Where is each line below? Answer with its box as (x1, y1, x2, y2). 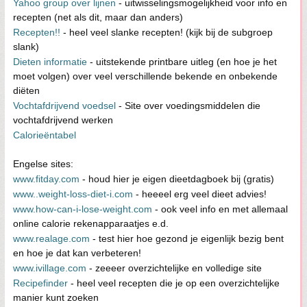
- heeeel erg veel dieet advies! (133, 188, 267, 199)
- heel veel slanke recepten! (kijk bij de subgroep (60, 27, 273, 38)
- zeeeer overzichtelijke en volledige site (86, 262, 262, 273)
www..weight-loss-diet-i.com (13, 188, 133, 199)
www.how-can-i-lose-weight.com (13, 204, 152, 214)
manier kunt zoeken (13, 292, 99, 303)
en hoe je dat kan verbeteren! (13, 247, 141, 258)
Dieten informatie (13, 56, 87, 67)
